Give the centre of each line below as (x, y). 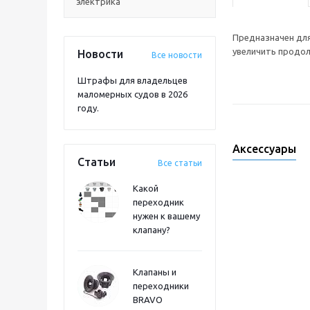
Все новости (177, 55)
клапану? (152, 230)
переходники (161, 286)
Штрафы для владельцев (133, 80)
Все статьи (180, 163)
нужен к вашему (166, 216)
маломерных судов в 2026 (133, 94)
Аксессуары (264, 149)
